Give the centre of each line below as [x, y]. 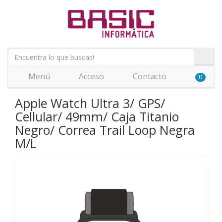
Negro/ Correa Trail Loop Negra [105, 130]
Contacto [149, 76]
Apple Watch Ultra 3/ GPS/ [90, 103]
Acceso [90, 76]
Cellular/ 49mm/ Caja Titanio [97, 116]
